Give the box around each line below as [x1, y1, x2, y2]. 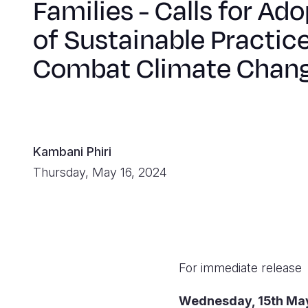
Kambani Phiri [33, 144, 111, 159]
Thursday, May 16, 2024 [33, 165, 167, 179]
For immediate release [179, 261, 302, 275]
